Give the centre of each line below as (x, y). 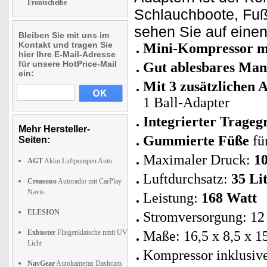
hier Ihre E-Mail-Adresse (67, 54)
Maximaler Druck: (198, 160)
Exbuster (41, 232)
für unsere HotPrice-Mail (68, 64)
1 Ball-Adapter (186, 103)
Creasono (42, 181)
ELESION (44, 212)
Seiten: (34, 140)
